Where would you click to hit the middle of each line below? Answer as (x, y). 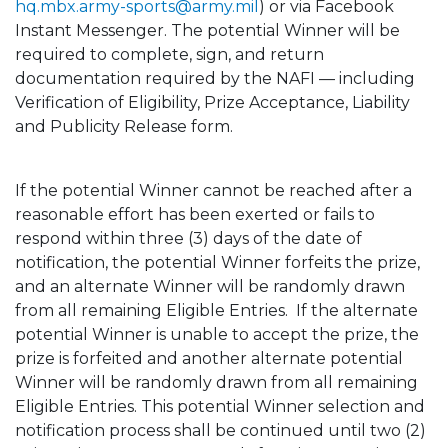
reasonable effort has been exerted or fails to (195, 214)
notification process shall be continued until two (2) (220, 430)
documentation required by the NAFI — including (215, 78)
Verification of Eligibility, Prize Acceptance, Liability (212, 102)
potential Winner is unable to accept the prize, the (217, 334)
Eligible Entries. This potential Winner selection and (220, 406)
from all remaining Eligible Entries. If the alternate (216, 310)
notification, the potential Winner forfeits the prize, (217, 262)
